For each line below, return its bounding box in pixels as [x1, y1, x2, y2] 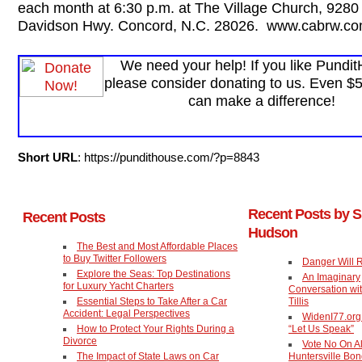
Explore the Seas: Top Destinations [77, 267, 230, 280]
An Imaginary [302, 271, 360, 283]
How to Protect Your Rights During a [77, 322, 234, 335]
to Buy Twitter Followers [63, 252, 166, 264]
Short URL [18, 150, 78, 165]
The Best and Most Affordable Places [77, 240, 238, 252]
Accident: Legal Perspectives [63, 307, 190, 319]
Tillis [288, 295, 309, 307]
